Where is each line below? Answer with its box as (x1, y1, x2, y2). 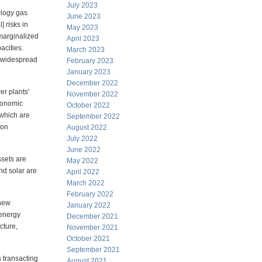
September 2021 (67, 246, 120, 254)
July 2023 (67, 1, 98, 9)
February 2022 (67, 190, 113, 198)
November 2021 (67, 223, 118, 232)
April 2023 (67, 35, 99, 43)
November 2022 (67, 90, 118, 98)
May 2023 (67, 23, 98, 32)
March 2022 (67, 179, 105, 187)
